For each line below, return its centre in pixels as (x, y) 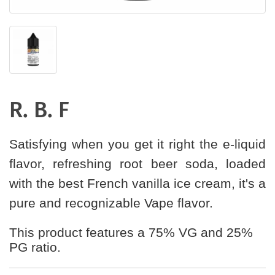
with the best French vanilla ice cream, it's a (137, 183)
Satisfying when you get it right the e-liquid (137, 144)
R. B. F (39, 110)
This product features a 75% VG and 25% (131, 232)
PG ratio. (35, 247)
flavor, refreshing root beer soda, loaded (137, 164)
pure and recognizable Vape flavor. (111, 203)
